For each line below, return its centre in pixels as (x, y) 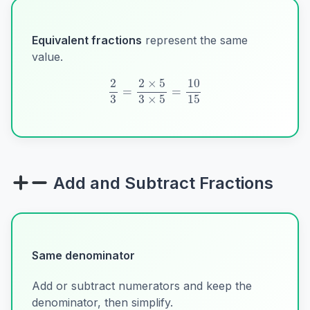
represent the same (195, 40)
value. (47, 56)
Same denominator (83, 256)
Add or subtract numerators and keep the (142, 286)
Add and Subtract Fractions (161, 183)
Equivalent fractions (87, 40)
